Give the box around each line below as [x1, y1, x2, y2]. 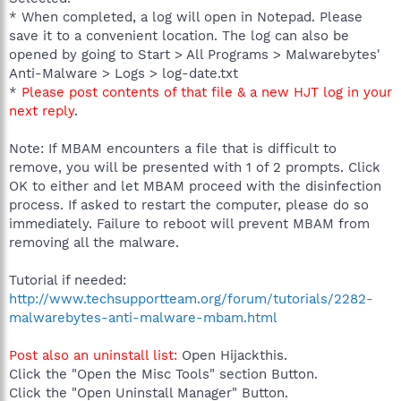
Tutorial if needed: [9, 271, 126, 288]
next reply [9, 102, 74, 119]
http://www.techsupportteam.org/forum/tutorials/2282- [9, 290, 373, 307]
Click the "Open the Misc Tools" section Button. [9, 365, 318, 382]
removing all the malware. [9, 234, 179, 251]
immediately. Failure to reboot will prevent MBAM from [9, 215, 370, 232]
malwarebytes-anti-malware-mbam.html [9, 309, 277, 326]
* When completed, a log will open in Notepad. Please [9, 8, 363, 25]
